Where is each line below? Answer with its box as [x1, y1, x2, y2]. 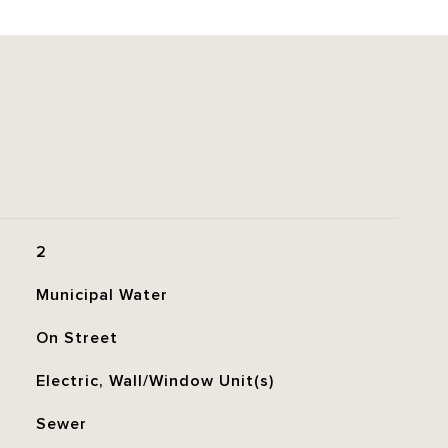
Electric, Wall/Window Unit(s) [35, 372, 274, 390]
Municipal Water [35, 286, 168, 304]
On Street [35, 329, 118, 347]
